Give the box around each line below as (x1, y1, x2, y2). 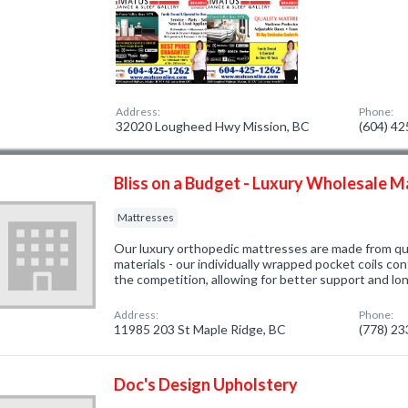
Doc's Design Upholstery (114, 374, 299, 394)
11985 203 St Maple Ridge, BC (114, 321, 287, 337)
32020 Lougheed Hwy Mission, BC (116, 118, 311, 134)
